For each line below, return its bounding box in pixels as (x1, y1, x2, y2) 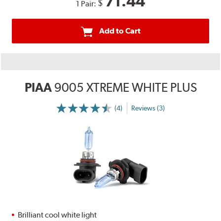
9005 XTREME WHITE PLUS (54, 80, 197, 95)
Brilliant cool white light (18, 210, 97, 220)
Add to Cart (99, 26, 141, 36)
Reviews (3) (131, 104, 165, 112)
